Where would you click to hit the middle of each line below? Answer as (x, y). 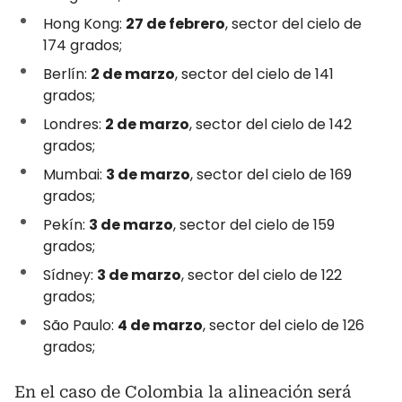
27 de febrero (175, 23)
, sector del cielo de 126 (284, 325)
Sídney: (70, 275)
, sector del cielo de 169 (271, 174)
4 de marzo (160, 325)
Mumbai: (74, 174)
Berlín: (67, 74)
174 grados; (83, 45)
